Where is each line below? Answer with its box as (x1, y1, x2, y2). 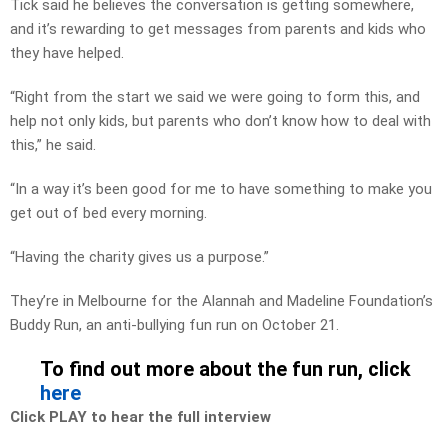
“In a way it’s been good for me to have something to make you (10, 180, 432, 199)
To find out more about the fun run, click (40, 357, 411, 382)
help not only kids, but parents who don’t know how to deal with (10, 112, 431, 131)
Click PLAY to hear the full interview (10, 408, 271, 427)
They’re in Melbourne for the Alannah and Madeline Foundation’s (10, 292, 433, 311)
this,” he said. (10, 136, 96, 155)
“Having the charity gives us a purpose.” (10, 248, 269, 267)
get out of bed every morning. (10, 204, 207, 223)
